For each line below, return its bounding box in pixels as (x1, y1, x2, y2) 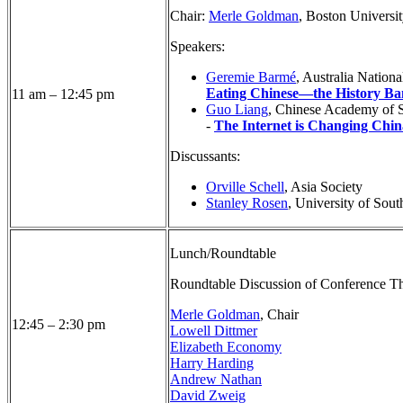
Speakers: (170, 39, 225, 55)
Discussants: (170, 148, 240, 165)
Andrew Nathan (170, 372, 262, 388)
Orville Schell (206, 179, 284, 195)
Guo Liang (206, 102, 268, 118)
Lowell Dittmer (170, 323, 257, 339)
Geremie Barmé (206, 69, 296, 85)
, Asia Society (284, 179, 363, 195)
